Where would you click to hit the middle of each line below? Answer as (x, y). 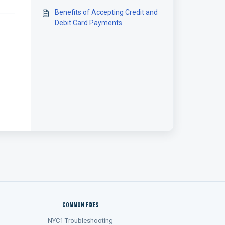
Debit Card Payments (88, 23)
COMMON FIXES (80, 205)
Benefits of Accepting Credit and (106, 12)
